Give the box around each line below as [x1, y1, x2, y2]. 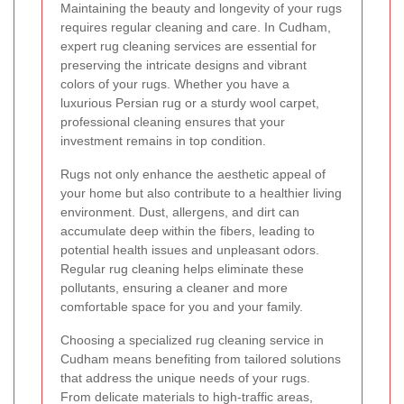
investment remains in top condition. [60, 133, 266, 148]
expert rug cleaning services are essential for [60, 38, 317, 53]
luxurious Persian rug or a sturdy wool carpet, [60, 95, 319, 110]
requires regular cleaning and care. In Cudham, [60, 19, 331, 34]
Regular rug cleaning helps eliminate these [60, 261, 304, 276]
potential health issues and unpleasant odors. [60, 242, 319, 257]
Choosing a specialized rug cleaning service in [60, 332, 324, 347]
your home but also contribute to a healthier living [60, 185, 342, 200]
